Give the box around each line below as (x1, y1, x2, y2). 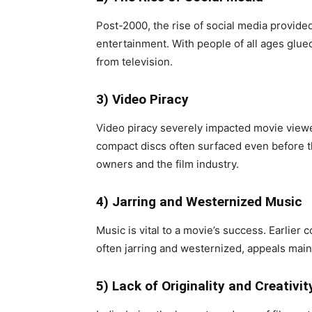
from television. (96, 55, 173, 68)
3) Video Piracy (96, 91, 189, 107)
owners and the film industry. (96, 157, 239, 171)
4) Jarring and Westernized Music (96, 194, 302, 210)
